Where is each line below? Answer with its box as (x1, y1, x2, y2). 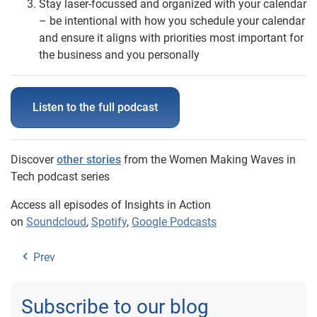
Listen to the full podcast (33, 100, 158, 114)
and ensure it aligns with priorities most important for (39, 30, 304, 45)
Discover (11, 152, 57, 166)
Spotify (91, 214, 127, 229)
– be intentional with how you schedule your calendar (39, 13, 305, 28)
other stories (57, 152, 121, 166)
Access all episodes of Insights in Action (11, 197, 211, 212)
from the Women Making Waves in (121, 152, 296, 166)
